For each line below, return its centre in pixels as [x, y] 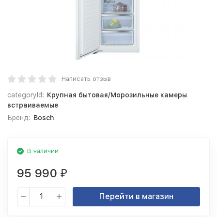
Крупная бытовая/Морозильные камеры [117, 95]
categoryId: [26, 95]
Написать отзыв [86, 79]
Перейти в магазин [136, 196]
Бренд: [19, 118]
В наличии [43, 151]
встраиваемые [33, 105]
